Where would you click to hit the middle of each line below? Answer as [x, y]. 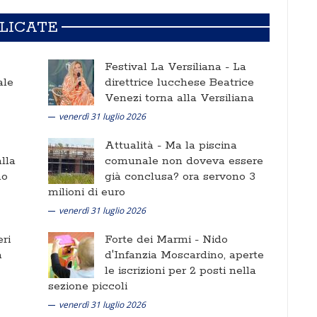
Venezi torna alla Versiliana [179, 98]
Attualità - [135, 145]
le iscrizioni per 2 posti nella [180, 271]
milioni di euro [87, 192]
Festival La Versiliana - [169, 67]
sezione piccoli [88, 286]
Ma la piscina [201, 145]
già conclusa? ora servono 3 [180, 177]
